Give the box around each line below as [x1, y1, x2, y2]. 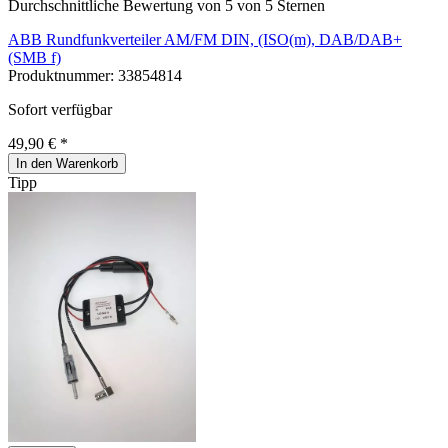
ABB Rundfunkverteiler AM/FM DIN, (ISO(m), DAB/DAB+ [8, 30, 402, 48]
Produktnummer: [8, 66, 118, 84]
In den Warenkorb [16, 155, 118, 171]
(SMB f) [8, 48, 61, 66]
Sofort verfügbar [8, 100, 112, 118]
